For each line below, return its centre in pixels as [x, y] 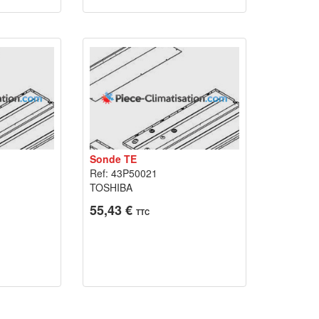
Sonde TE [113, 159]
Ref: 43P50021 [123, 173]
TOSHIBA [111, 187]
